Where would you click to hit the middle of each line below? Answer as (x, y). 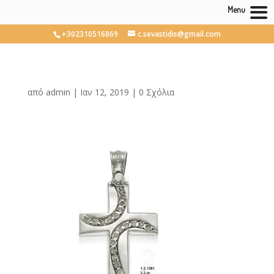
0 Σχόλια (156, 92)
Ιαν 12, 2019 (104, 92)
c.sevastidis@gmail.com (179, 34)
